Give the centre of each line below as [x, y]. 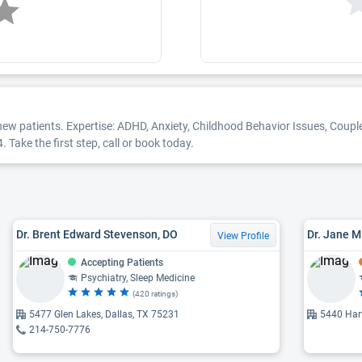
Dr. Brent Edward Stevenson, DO [97, 234]
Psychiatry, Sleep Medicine [138, 278]
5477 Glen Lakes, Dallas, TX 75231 [104, 314]
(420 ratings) [155, 293]
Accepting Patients [122, 262]
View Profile [243, 236]
